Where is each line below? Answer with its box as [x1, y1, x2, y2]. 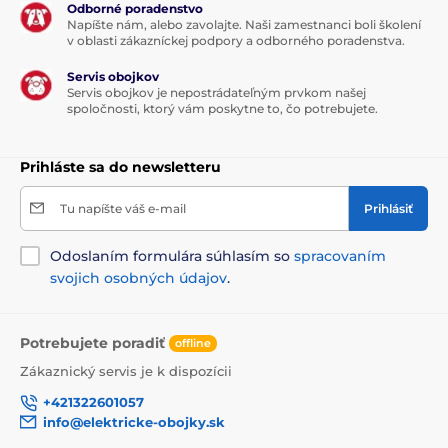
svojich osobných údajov [50, 268, 227, 287]
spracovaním [294, 246, 386, 265]
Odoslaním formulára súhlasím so [50, 246, 294, 265]
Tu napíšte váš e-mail [60, 200, 186, 216]
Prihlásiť [364, 200, 413, 216]
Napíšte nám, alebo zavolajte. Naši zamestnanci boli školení [67, 16, 421, 32]
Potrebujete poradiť [20, 333, 169, 352]
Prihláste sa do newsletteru [20, 157, 221, 176]
